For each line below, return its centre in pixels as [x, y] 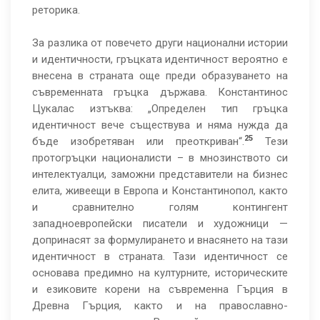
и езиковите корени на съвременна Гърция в [160, 289]
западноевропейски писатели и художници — [160, 224]
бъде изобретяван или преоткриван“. [138, 141]
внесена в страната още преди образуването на [160, 76]
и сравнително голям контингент [160, 207]
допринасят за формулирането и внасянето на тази [160, 240]
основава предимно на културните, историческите [160, 273]
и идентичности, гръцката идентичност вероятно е [160, 59]
